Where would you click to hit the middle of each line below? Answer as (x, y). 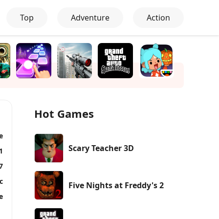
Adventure (90, 18)
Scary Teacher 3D (101, 148)
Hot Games (64, 113)
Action (158, 18)
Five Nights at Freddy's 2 (116, 185)
